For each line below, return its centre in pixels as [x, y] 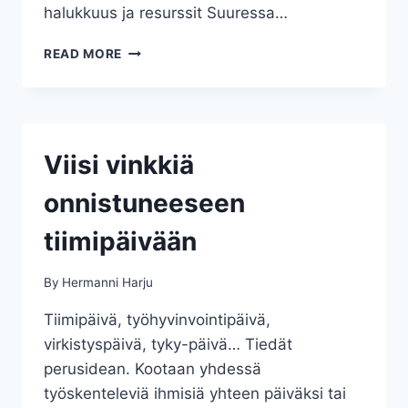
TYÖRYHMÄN [165, 69]
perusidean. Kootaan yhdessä [153, 368]
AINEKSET [154, 88]
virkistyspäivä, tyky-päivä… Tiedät [168, 344]
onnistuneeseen [144, 204]
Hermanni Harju [108, 282]
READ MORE [83, 54]
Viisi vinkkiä [119, 165]
